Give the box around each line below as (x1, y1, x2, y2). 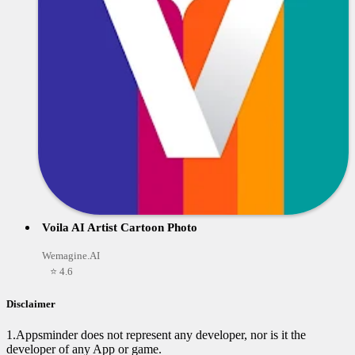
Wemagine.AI (42, 249, 100, 261)
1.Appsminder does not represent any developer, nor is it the (6, 328, 306, 342)
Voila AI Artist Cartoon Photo (42, 220, 197, 234)
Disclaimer (6, 298, 55, 311)
